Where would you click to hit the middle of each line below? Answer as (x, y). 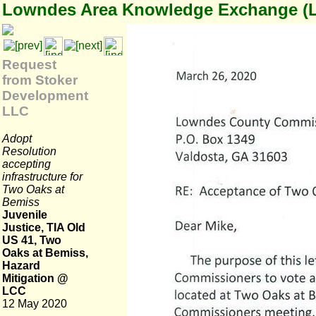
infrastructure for (42, 176)
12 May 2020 (35, 304)
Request (29, 65)
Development (45, 96)
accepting (26, 164)
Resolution (29, 151)
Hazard (21, 266)
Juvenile (25, 215)
